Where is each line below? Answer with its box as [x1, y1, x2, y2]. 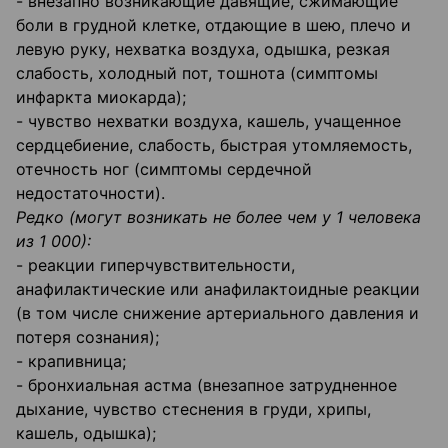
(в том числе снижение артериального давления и [16, 303, 419, 324]
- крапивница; [16, 351, 126, 372]
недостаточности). [16, 183, 165, 204]
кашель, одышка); [16, 423, 156, 444]
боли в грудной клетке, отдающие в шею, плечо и [16, 15, 411, 36]
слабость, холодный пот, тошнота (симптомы [16, 63, 378, 84]
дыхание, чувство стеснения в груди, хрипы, [16, 399, 371, 420]
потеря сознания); [16, 327, 159, 348]
